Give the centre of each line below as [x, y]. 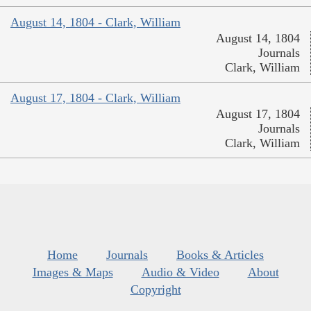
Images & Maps [73, 272]
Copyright [155, 290]
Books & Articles [220, 255]
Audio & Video [180, 272]
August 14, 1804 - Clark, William [95, 23]
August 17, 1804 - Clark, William [95, 98]
